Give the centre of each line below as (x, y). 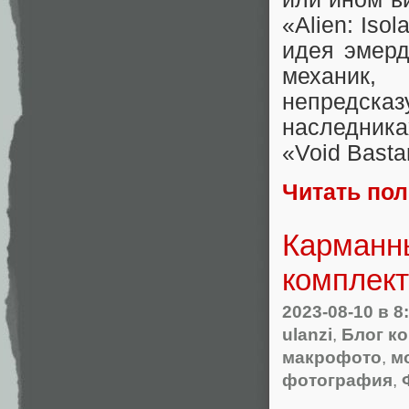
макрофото (332, 357)
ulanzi (307, 334)
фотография (337, 379)
